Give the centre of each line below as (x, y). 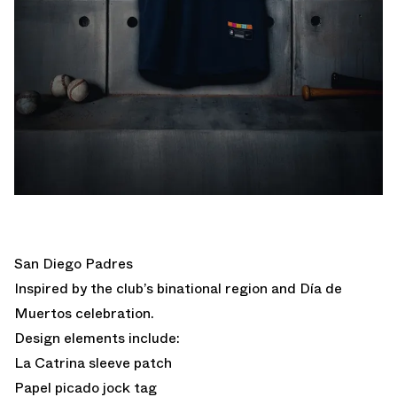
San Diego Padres (74, 264)
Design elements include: (97, 339)
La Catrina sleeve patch (93, 363)
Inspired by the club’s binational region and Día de (178, 289)
